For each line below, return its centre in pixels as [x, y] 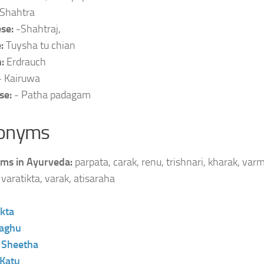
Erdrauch [26, 62]
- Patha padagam [52, 95]
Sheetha [20, 245]
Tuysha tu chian [41, 45]
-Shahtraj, [38, 29]
